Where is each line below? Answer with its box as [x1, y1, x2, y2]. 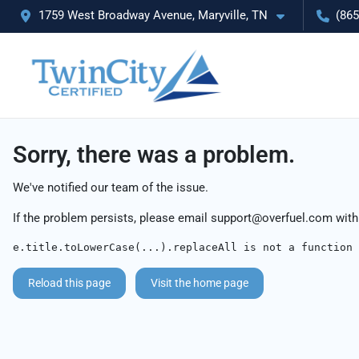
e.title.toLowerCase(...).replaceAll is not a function [13, 241, 353, 253]
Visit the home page [151, 276, 248, 289]
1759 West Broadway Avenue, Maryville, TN [38, 8, 268, 22]
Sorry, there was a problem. [13, 141, 295, 168]
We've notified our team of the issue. [13, 180, 208, 195]
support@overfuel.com [211, 211, 333, 225]
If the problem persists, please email [13, 211, 211, 225]
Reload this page [28, 276, 111, 289]
